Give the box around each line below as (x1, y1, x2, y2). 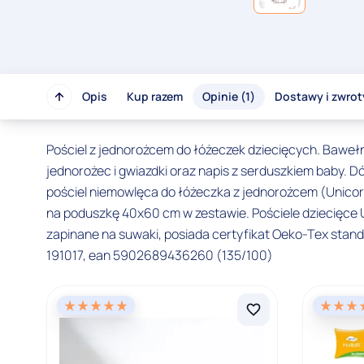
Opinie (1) (202, 89, 255, 105)
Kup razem (127, 89, 183, 105)
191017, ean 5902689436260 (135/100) (46, 246, 273, 265)
